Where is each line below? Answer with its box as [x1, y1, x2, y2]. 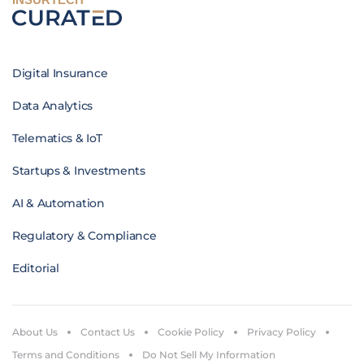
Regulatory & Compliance [12, 228, 157, 243]
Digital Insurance [12, 66, 108, 80]
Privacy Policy [247, 326, 316, 338]
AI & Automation [12, 196, 105, 210]
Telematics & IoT [12, 131, 102, 145]
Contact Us [80, 326, 135, 338]
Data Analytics [12, 98, 93, 113]
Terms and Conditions [12, 349, 119, 361]
